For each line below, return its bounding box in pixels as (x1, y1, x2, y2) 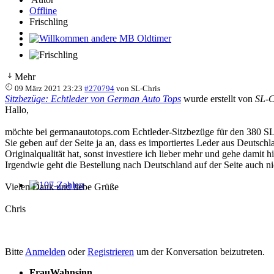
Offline (29, 5, 57, 16)
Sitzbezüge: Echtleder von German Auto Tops (5, 93, 181, 104)
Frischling (29, 16, 68, 27)
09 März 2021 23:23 (15, 83, 83, 93)
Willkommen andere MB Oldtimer (29, 44, 161, 54)
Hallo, (5, 104, 29, 115)
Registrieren (87, 246, 134, 257)
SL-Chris (131, 83, 161, 93)
